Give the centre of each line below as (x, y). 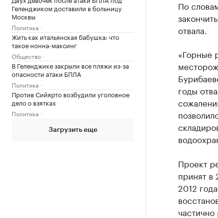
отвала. (192, 30)
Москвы (24, 16)
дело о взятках (34, 102)
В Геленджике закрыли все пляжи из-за (70, 65)
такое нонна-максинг (44, 45)
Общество (26, 56)
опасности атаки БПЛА (46, 73)
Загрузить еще (73, 130)
